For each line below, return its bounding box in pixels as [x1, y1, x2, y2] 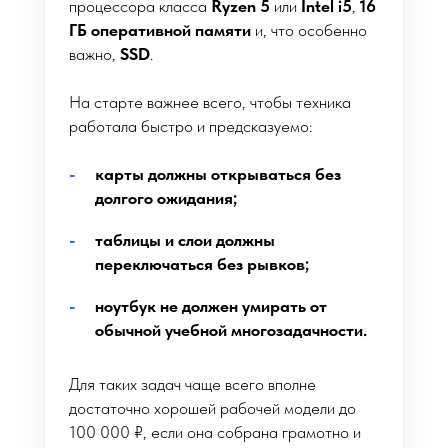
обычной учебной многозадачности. [95, 320, 367, 340]
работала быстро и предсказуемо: [69, 116, 312, 136]
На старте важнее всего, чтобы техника [69, 92, 351, 112]
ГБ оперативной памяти [69, 20, 251, 40]
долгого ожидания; [95, 188, 237, 208]
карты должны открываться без [95, 164, 341, 184]
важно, [69, 44, 120, 64]
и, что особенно [251, 20, 367, 40]
